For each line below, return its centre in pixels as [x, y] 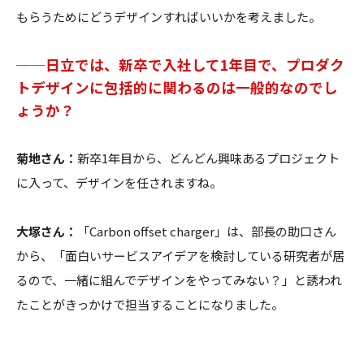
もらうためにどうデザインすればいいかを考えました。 [169, 16]
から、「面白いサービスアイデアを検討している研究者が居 [180, 255]
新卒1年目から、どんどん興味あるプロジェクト [208, 158]
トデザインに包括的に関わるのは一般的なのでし [177, 87]
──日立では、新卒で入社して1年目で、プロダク [180, 64]
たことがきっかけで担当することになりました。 [150, 304]
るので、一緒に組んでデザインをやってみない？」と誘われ [179, 279]
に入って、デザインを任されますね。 [119, 182]
